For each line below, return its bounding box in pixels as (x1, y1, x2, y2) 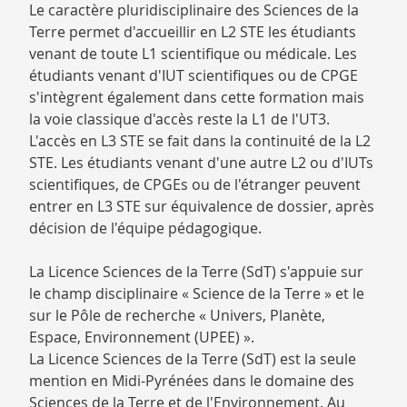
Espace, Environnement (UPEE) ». (29, 327, 254, 347)
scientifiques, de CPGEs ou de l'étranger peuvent (29, 174, 361, 194)
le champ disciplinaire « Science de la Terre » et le (29, 283, 364, 303)
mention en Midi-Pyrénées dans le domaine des (29, 371, 354, 391)
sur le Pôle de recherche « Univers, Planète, (29, 305, 325, 325)
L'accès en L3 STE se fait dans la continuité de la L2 (29, 131, 371, 151)
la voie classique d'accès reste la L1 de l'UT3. (29, 109, 330, 129)
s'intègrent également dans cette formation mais (29, 87, 364, 107)
